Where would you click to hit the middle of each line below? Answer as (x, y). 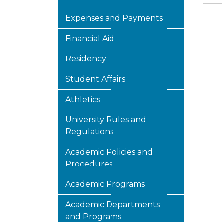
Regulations (89, 132)
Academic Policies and (109, 152)
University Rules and (106, 120)
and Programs (93, 216)
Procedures (89, 164)
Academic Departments (112, 204)
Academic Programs (105, 184)
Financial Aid (90, 38)
